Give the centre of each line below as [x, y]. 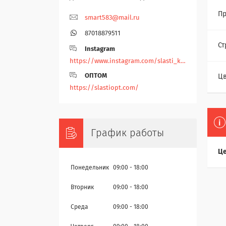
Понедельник [90, 168]
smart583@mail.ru [112, 18]
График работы [127, 133]
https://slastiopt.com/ [104, 88]
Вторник [82, 188]
